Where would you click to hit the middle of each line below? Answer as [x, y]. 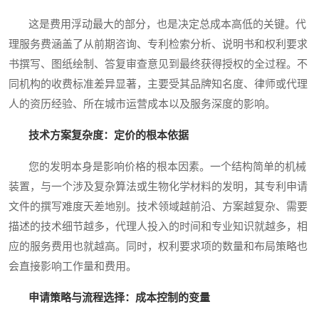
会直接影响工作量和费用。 [73, 267]
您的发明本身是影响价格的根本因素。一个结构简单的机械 [157, 167]
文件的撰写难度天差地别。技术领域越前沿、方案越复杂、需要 [158, 207]
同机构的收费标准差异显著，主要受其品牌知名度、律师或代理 [158, 84]
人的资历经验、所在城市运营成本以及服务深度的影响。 [142, 104]
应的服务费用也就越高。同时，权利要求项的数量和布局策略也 [158, 247]
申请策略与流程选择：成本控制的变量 [119, 298]
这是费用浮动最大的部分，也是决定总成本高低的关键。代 [157, 25]
